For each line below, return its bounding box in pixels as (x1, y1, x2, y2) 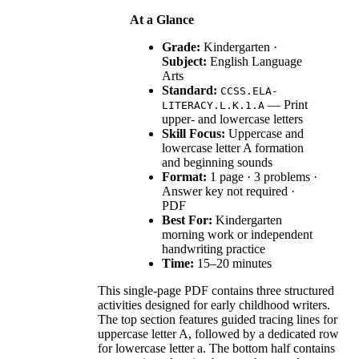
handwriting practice (162, 241, 265, 256)
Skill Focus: (162, 126, 225, 140)
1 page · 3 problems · (207, 169, 317, 184)
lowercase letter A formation (162, 140, 304, 155)
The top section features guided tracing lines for (98, 312, 337, 326)
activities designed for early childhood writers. (98, 297, 330, 312)
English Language (207, 54, 302, 68)
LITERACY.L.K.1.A (162, 99, 264, 111)
